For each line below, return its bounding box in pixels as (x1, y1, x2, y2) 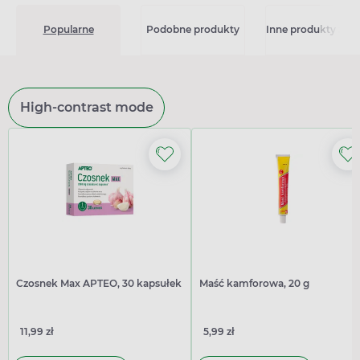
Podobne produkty (146, 23, 239, 36)
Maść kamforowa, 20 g (199, 276, 309, 289)
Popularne (43, 23, 94, 36)
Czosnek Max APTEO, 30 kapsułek (16, 276, 182, 289)
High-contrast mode (19, 99, 153, 115)
